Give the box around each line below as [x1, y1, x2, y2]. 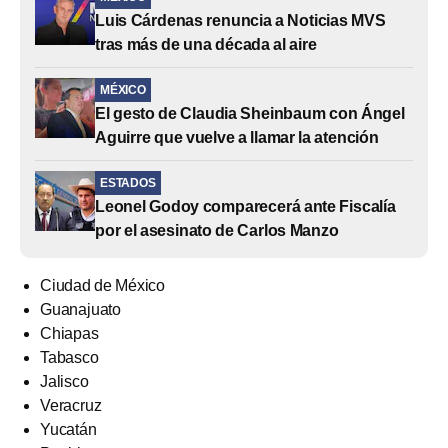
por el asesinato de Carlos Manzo [95, 221, 339, 239]
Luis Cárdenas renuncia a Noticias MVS [95, 11, 386, 29]
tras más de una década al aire [95, 35, 317, 53]
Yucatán [40, 420, 97, 438]
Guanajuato [40, 300, 121, 318]
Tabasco [40, 348, 99, 366]
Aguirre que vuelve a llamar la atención [95, 128, 379, 146]
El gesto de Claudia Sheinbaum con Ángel [95, 104, 405, 122]
